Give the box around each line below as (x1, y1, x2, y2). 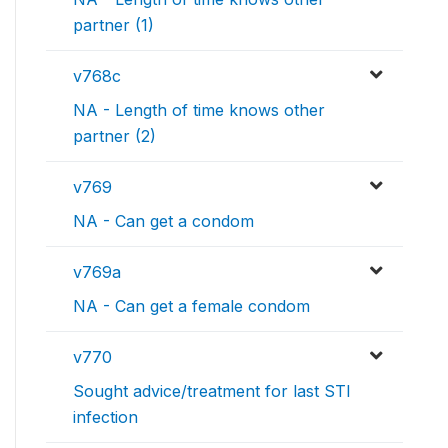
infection (73, 407, 138, 428)
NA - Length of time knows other (73, 100, 325, 121)
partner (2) (73, 126, 156, 147)
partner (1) (73, 15, 154, 36)
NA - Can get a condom (73, 211, 254, 232)
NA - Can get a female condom (73, 296, 310, 317)
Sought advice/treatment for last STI (73, 381, 351, 402)
